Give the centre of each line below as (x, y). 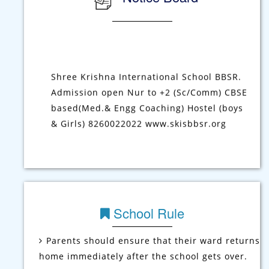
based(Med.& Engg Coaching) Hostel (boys (147, 116)
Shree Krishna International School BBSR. (146, 85)
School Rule (147, 246)
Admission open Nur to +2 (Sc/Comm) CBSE (149, 100)
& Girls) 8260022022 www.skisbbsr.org (139, 131)
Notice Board (158, 29)
